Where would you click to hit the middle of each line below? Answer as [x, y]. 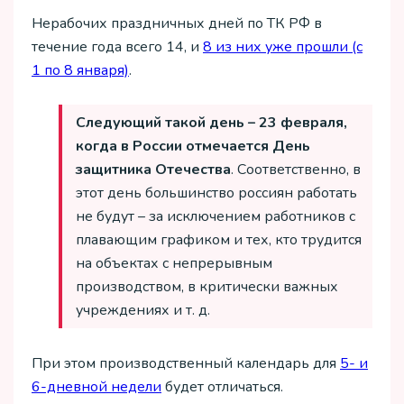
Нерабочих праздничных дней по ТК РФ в [177, 23]
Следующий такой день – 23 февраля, [211, 123]
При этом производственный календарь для [186, 363]
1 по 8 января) [80, 70]
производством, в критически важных [207, 287]
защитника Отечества [153, 170]
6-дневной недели [96, 386]
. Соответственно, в [296, 170]
